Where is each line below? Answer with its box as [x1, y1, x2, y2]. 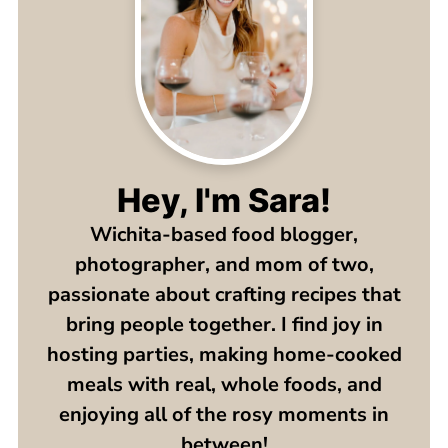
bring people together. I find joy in [65, 310, 383, 338]
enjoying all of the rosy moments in [59, 400, 389, 428]
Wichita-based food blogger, [90, 220, 358, 248]
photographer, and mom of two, [74, 250, 374, 278]
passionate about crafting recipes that [47, 280, 401, 308]
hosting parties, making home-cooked [46, 340, 402, 368]
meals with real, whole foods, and [66, 370, 382, 398]
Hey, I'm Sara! [117, 180, 331, 220]
